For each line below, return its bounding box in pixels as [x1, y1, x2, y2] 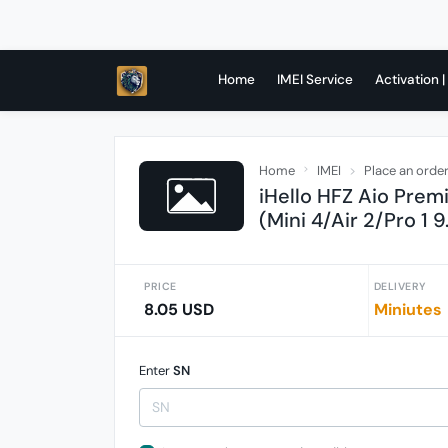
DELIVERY [373, 280, 426, 293]
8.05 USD [144, 299, 214, 320]
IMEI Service [277, 71, 354, 88]
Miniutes [373, 299, 442, 320]
